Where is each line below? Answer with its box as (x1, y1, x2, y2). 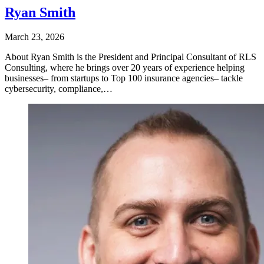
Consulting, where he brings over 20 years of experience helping (5, 62, 245, 73)
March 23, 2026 (5, 32, 64, 42)
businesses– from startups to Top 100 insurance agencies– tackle (5, 73, 243, 84)
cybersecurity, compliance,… (5, 84, 113, 94)
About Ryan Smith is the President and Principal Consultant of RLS (5, 52, 256, 62)
